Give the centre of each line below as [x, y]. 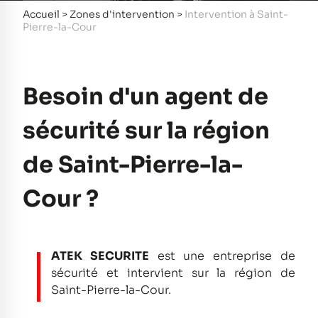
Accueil [41, 14]
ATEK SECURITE [100, 256]
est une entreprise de [222, 256]
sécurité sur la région [146, 131]
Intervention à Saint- [236, 14]
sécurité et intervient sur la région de [173, 273]
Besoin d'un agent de [146, 97]
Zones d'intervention [122, 14]
